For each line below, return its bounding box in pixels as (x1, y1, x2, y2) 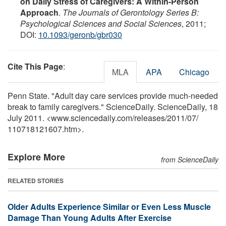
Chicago (179, 66, 209, 78)
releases (134, 111, 165, 124)
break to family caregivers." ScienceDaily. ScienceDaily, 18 (8, 100, 218, 112)
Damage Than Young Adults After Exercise (8, 211, 172, 223)
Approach (20, 6, 59, 18)
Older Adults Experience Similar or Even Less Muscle (8, 200, 211, 212)
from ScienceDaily (161, 154, 218, 164)
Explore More (8, 150, 65, 163)
